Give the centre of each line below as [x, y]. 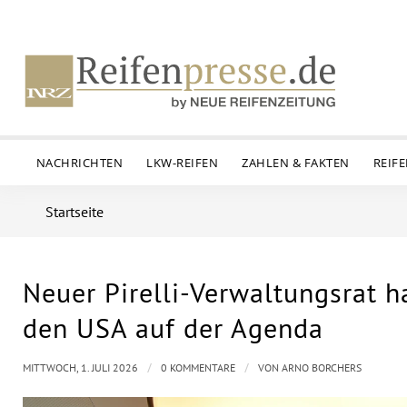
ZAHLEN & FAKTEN [296, 163]
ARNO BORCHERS [322, 367]
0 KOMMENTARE [198, 367]
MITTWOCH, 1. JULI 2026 [80, 367]
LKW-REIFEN [183, 163]
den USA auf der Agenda [173, 328]
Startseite [74, 212]
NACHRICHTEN [79, 163]
